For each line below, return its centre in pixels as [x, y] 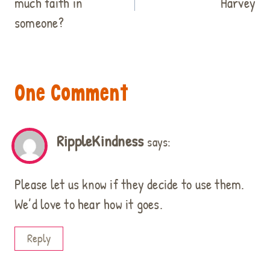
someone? [39, 22]
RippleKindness [100, 141]
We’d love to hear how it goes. [89, 204]
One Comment [72, 93]
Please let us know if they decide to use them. [130, 184]
